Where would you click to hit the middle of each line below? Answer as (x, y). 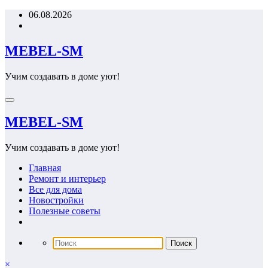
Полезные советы (65, 211)
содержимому (32, 36)
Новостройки (56, 200)
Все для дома (55, 189)
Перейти (22, 14)
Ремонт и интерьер (67, 178)
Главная (45, 167)
